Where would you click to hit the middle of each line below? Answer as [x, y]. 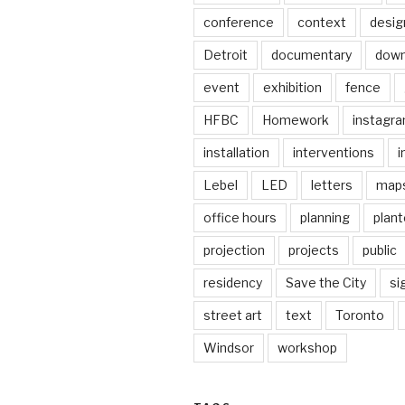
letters [332, 185]
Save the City [326, 283]
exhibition [292, 88]
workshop [307, 348]
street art [233, 316]
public [380, 250]
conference [239, 23]
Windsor [229, 348]
